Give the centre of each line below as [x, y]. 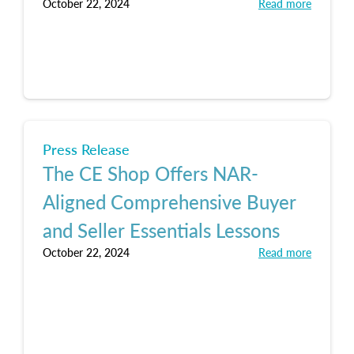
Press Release [86, 149]
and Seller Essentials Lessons [161, 230]
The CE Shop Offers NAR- [151, 173]
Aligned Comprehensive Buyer [169, 201]
